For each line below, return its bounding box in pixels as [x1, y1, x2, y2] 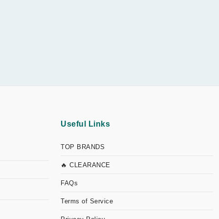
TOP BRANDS [61, 143, 105, 151]
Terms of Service [61, 197, 113, 205]
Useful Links [61, 120, 110, 128]
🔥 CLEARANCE [61, 161, 110, 169]
